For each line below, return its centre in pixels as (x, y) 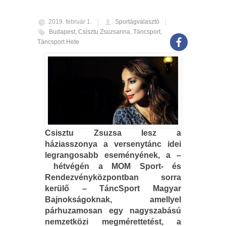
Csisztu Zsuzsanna (104, 32)
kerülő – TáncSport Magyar (113, 188)
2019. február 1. (70, 21)
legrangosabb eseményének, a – (113, 155)
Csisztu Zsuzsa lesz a (113, 133)
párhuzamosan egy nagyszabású (113, 210)
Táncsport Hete (58, 42)
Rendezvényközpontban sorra (113, 177)
